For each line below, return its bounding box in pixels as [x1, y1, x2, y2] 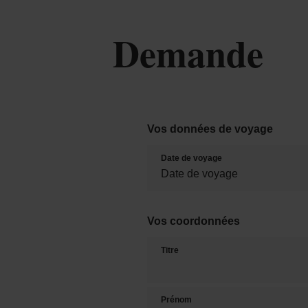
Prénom [161, 294, 192, 305]
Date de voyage [161, 153, 223, 163]
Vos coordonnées [147, 214, 241, 227]
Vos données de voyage [147, 122, 274, 135]
